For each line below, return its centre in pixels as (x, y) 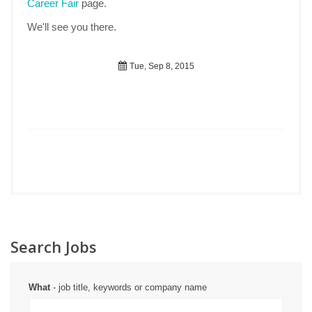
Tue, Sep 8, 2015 (161, 66)
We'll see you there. (72, 27)
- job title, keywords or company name (128, 287)
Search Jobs (54, 247)
